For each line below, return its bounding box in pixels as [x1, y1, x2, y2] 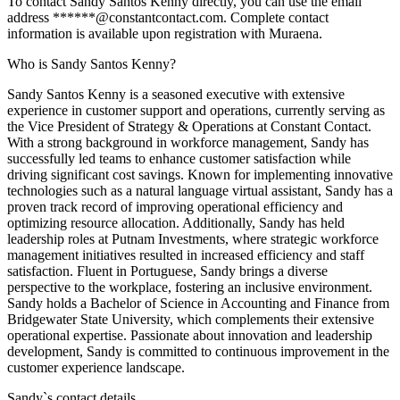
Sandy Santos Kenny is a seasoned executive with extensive [7, 87, 345, 102]
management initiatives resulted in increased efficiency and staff [7, 247, 364, 262]
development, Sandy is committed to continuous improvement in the [7, 344, 389, 359]
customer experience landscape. [7, 360, 185, 375]
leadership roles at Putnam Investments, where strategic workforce [7, 231, 379, 246]
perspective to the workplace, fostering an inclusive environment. [7, 279, 372, 295]
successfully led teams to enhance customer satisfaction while [7, 151, 351, 166]
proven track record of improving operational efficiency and [7, 199, 343, 214]
